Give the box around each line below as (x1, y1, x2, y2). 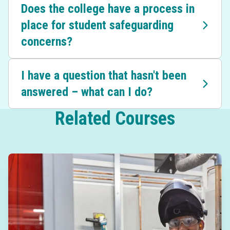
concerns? (21, 34, 72, 49)
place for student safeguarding (21, 18, 174, 32)
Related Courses (55, 108, 175, 129)
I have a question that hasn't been (21, 68, 186, 83)
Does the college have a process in (21, 2, 195, 16)
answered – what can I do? (21, 85, 152, 99)
